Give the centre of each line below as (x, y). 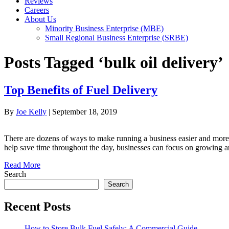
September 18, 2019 (85, 111)
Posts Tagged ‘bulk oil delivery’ (114, 63)
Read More (22, 165)
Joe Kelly (31, 111)
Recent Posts (37, 206)
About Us (40, 19)
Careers (37, 10)
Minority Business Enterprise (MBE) (104, 28)
